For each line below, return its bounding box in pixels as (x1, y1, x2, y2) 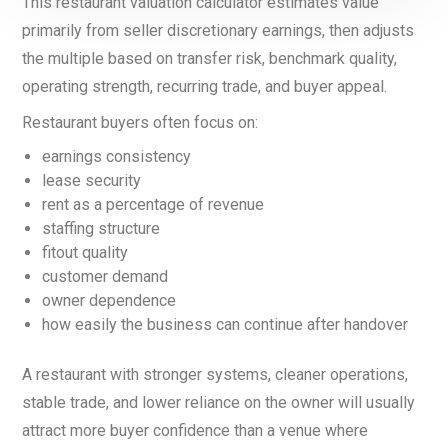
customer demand (42, 267, 168, 286)
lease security (42, 171, 141, 190)
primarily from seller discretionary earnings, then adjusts (22, 21, 414, 40)
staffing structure (42, 219, 160, 238)
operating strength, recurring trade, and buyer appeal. (22, 77, 387, 96)
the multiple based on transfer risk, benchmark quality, (22, 49, 397, 68)
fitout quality (42, 243, 128, 262)
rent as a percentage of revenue (42, 195, 264, 214)
